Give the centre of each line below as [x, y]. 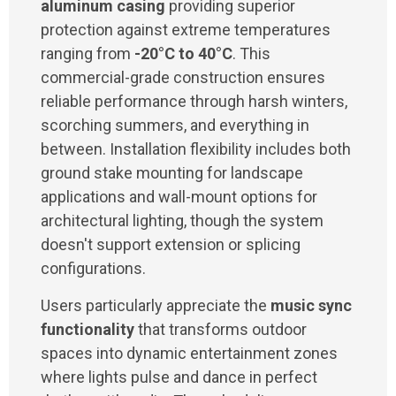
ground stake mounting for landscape [172, 173]
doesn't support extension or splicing [171, 245]
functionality [88, 329]
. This [251, 54]
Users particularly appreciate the [156, 305]
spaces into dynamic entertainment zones [189, 353]
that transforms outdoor [221, 329]
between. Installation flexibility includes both [196, 149]
